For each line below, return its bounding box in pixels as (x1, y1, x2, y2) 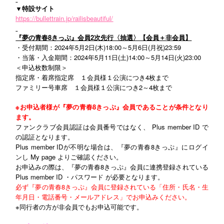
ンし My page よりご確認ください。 (15, 152, 123, 161)
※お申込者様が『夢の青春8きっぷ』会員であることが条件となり (15, 102, 208, 111)
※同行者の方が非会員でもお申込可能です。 (15, 202, 143, 211)
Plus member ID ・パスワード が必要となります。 (15, 172, 164, 181)
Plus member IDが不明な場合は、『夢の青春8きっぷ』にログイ (15, 142, 208, 151)
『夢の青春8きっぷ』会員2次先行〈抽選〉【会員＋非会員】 (15, 32, 192, 42)
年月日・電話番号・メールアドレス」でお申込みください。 (15, 192, 191, 201)
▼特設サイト (15, 3, 55, 13)
